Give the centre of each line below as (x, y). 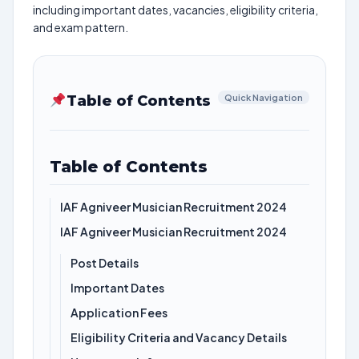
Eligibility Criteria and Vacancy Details (179, 337)
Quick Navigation (264, 97)
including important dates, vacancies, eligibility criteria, (175, 10)
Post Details (105, 263)
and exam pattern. (81, 27)
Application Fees (119, 313)
